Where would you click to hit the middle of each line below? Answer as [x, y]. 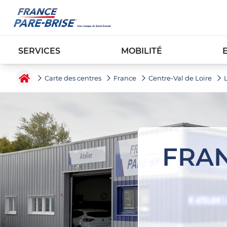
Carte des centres [73, 78]
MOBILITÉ [141, 51]
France [125, 78]
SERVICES [39, 51]
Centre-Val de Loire [180, 78]
